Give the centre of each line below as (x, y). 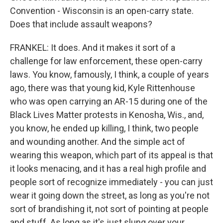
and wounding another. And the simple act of (98, 142)
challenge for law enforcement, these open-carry (106, 61)
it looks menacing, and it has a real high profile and (108, 169)
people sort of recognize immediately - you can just (111, 182)
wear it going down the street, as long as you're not (110, 196)
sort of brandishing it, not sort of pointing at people (109, 209)
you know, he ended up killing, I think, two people (104, 128)
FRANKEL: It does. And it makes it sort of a (93, 48)
